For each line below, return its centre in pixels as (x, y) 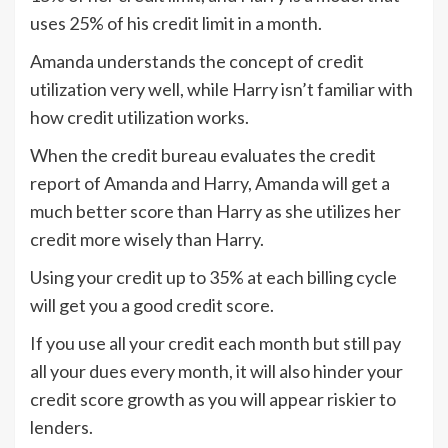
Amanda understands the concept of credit (197, 60)
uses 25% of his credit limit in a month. (176, 22)
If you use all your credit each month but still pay (215, 342)
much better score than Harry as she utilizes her (215, 210)
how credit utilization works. (139, 116)
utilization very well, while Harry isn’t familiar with (221, 88)
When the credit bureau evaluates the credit (203, 154)
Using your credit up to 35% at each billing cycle (213, 276)
